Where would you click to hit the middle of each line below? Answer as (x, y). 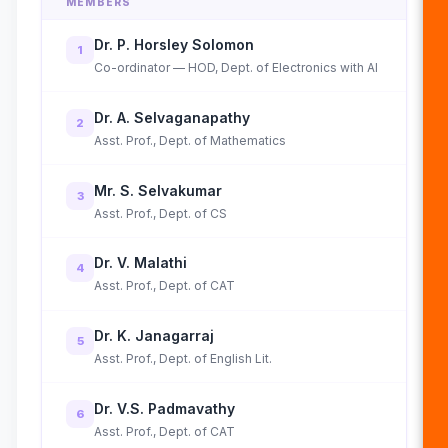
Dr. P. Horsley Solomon (174, 44)
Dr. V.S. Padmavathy (164, 408)
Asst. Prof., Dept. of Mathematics (190, 140)
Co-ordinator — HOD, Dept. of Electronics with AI (236, 67)
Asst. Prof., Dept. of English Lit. (183, 359)
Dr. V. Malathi (140, 263)
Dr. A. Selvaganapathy (172, 117)
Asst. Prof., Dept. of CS (160, 213)
